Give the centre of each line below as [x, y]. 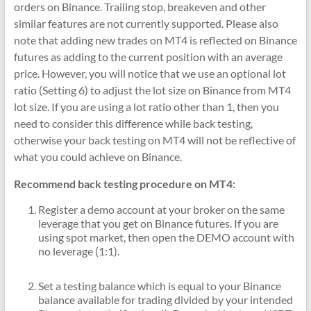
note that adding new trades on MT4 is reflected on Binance [155, 40]
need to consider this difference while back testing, [133, 123]
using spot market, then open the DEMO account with [166, 237]
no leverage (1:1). [78, 251]
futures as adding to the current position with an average [148, 57]
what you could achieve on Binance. [98, 157]
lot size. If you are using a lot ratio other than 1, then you [146, 107]
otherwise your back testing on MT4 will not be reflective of [154, 140]
